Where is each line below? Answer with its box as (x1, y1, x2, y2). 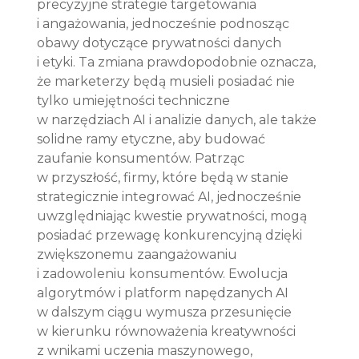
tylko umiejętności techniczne (37, 92, 234, 108)
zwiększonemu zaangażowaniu (37, 246, 241, 262)
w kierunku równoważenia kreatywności (37, 323, 300, 339)
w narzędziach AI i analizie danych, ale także (37, 111, 321, 127)
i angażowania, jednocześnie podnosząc (37, 15, 293, 31)
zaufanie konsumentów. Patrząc (37, 150, 248, 166)
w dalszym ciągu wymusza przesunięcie (37, 304, 296, 320)
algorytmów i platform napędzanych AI (37, 284, 292, 301)
